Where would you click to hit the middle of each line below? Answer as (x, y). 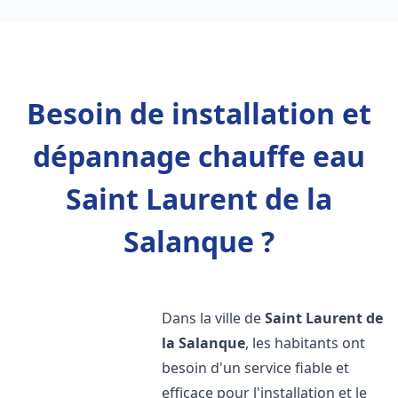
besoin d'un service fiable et (256, 368)
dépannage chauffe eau (199, 156)
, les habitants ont (306, 343)
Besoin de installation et (199, 113)
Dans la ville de (214, 318)
